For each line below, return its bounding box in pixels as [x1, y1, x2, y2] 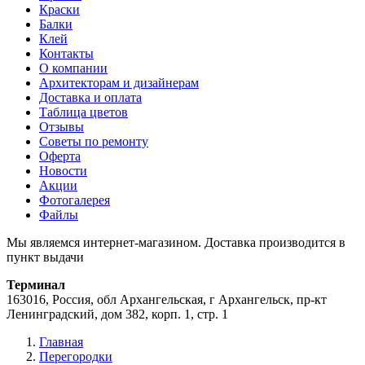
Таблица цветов [39, 105, 128, 120]
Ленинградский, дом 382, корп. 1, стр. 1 [7, 307, 228, 322]
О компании [39, 61, 108, 76]
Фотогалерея [39, 193, 110, 208]
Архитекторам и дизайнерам [39, 76, 199, 90]
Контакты [39, 46, 94, 61]
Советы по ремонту [39, 134, 148, 149]
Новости [39, 164, 87, 178]
